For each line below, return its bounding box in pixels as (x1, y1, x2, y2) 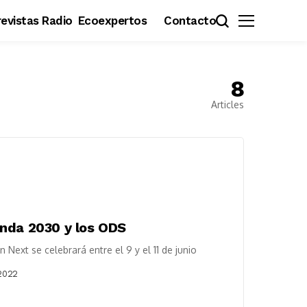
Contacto (164, 13, 217, 27)
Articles (211, 99, 244, 110)
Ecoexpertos (77, 13, 147, 27)
